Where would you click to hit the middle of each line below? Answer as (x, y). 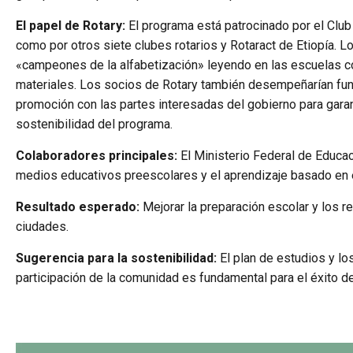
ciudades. (43, 227)
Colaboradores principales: (97, 156)
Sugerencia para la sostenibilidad (115, 258)
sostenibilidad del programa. (95, 124)
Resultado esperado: (78, 207)
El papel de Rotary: (71, 26)
